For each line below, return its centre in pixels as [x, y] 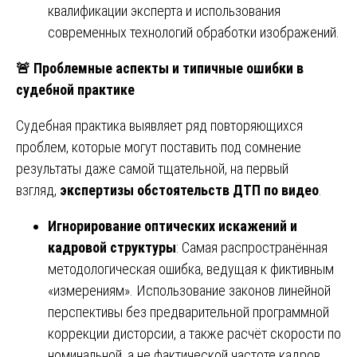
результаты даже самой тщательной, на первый [152, 168]
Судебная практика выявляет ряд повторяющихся [159, 125]
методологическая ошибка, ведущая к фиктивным [191, 269]
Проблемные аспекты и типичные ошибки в [167, 68]
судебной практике [75, 89]
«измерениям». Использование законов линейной [189, 290]
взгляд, [38, 190]
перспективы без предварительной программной [188, 312]
